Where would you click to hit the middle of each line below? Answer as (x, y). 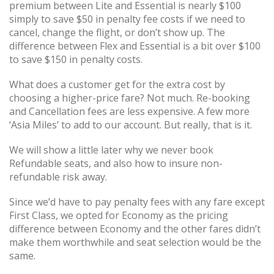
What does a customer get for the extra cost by (117, 84)
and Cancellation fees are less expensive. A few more (129, 111)
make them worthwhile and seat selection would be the (135, 243)
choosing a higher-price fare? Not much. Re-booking (130, 98)
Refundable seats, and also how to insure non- (116, 163)
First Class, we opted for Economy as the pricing (119, 216)
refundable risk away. (58, 176)
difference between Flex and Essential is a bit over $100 (135, 46)
